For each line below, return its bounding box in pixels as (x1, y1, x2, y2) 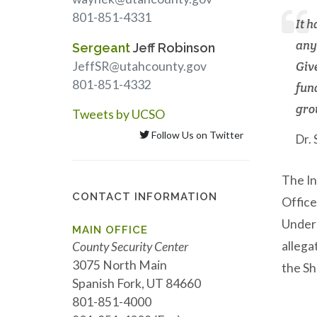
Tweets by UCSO (72, 107, 165, 122)
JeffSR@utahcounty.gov (72, 59, 207, 74)
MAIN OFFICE (72, 224, 148, 236)
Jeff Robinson (130, 40, 215, 55)
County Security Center (72, 239, 188, 254)
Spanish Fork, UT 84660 (72, 276, 201, 291)
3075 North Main (72, 258, 167, 272)
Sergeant (72, 40, 130, 55)
